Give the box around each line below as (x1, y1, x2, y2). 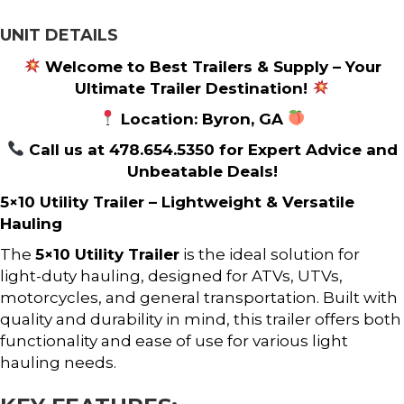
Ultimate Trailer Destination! (74, 78, 312, 97)
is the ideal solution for (179, 244, 360, 263)
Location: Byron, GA (116, 109, 288, 128)
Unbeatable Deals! (126, 161, 278, 180)
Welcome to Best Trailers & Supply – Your (40, 57, 381, 76)
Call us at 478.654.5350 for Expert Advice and (23, 140, 398, 159)
